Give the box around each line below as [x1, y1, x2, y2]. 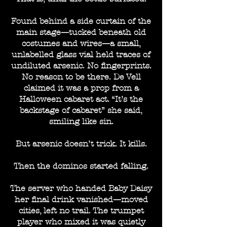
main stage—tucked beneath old [16, 27, 146, 37]
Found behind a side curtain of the [11, 16, 151, 26]
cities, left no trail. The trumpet [18, 206, 144, 215]
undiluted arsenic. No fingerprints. [11, 61, 152, 70]
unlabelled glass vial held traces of [12, 50, 150, 59]
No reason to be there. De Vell [21, 72, 141, 82]
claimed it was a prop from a [23, 83, 139, 93]
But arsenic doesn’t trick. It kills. [15, 139, 147, 148]
